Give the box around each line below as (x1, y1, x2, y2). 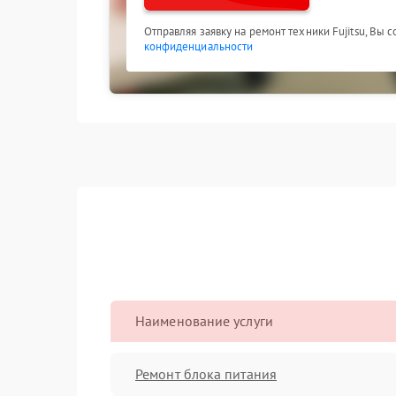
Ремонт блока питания (135, 364, 277, 383)
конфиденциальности (143, 39, 254, 54)
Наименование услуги (135, 312, 273, 330)
